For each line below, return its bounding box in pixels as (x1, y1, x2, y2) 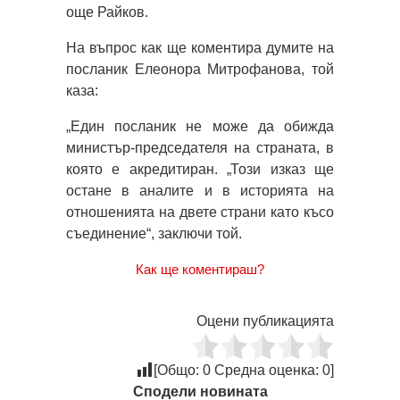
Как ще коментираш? (136, 261, 264, 277)
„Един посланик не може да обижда (66, 118, 334, 134)
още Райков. (66, 4, 148, 20)
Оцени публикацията (196, 312, 334, 329)
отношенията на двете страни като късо (66, 204, 334, 220)
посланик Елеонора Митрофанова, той (66, 61, 334, 77)
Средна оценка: (211, 362, 322, 378)
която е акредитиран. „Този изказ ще (66, 161, 334, 177)
